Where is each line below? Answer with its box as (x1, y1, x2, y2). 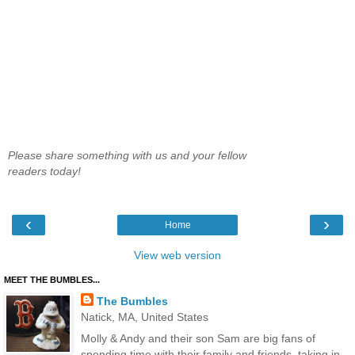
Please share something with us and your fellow (8, 149, 246, 162)
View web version (134, 248, 221, 261)
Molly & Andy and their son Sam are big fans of (80, 331, 315, 345)
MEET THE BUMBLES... (4, 274, 100, 284)
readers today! (8, 165, 81, 178)
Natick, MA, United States (80, 310, 208, 323)
